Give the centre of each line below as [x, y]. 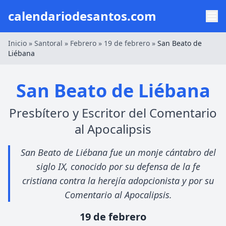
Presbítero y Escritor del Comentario [113, 113]
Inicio [17, 43]
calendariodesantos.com [82, 16]
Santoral [48, 43]
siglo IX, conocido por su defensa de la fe [118, 166]
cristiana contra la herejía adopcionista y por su [118, 181]
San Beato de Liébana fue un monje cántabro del [118, 152]
